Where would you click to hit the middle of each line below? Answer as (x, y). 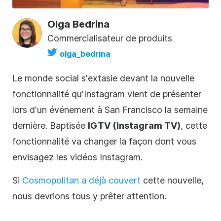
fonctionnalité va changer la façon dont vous (104, 141)
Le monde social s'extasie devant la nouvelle (103, 78)
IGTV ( (102, 125)
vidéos (84, 157)
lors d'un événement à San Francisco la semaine (110, 110)
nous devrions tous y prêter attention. (89, 196)
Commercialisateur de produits (110, 38)
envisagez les (41, 157)
